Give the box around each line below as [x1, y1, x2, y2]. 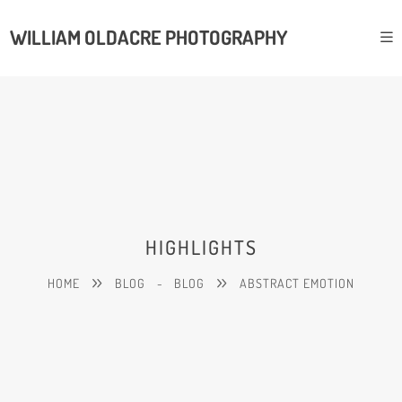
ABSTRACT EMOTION [239, 275, 354, 291]
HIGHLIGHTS [144, 234, 258, 259]
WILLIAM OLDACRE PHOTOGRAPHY [9, 25, 288, 50]
